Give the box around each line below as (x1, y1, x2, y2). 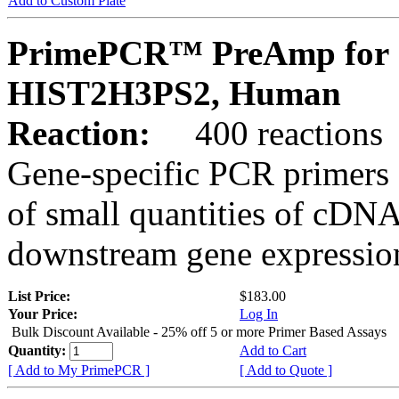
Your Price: (8, 305, 77, 322)
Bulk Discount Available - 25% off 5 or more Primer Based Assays (12, 323, 387, 339)
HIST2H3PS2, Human (7, 73, 341, 112)
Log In (240, 305, 278, 322)
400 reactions (159, 113, 383, 152)
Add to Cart (240, 342, 306, 358)
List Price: (8, 288, 74, 304)
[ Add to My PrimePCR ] (8, 362, 150, 378)
